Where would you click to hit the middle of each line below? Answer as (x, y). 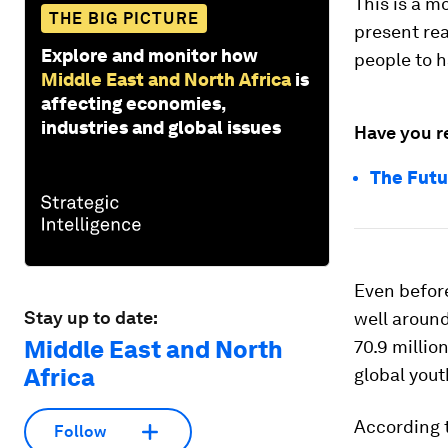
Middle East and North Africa (166, 79)
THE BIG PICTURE (124, 18)
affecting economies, (133, 103)
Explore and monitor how (149, 55)
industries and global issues (161, 127)
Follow (80, 432)
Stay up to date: (91, 317)
